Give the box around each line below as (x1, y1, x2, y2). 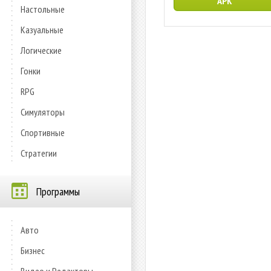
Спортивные (21, 126, 65, 139)
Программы (36, 184, 80, 198)
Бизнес (21, 244, 45, 256)
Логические (21, 44, 62, 56)
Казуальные (21, 24, 64, 36)
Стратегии (21, 147, 57, 159)
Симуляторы (21, 106, 65, 118)
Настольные (21, 3, 65, 15)
